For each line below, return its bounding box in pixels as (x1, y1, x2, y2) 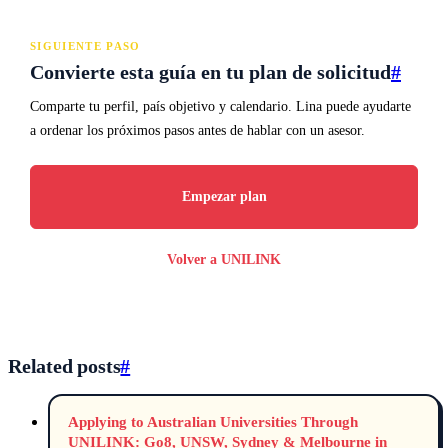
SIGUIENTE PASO (30, 39, 141, 52)
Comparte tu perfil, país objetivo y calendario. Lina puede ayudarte (30, 98, 411, 114)
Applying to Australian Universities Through (67, 412, 358, 430)
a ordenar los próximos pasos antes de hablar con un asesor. (30, 122, 365, 138)
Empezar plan (181, 188, 267, 204)
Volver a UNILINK (167, 251, 281, 267)
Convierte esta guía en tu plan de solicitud (30, 60, 391, 83)
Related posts (8, 354, 121, 377)
